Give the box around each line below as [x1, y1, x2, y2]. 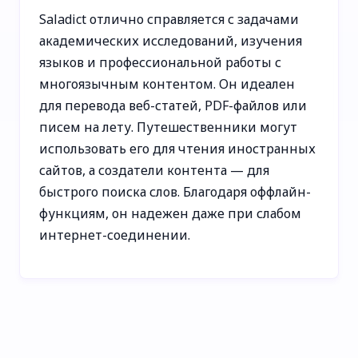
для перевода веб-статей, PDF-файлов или [39, 96, 307, 114]
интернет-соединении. [39, 225, 190, 244]
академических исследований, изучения [39, 31, 302, 50]
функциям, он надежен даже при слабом [39, 204, 301, 222]
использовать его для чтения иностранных [39, 139, 316, 157]
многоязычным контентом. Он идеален [39, 74, 295, 93]
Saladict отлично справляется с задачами [39, 10, 299, 28]
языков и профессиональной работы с [39, 53, 281, 71]
